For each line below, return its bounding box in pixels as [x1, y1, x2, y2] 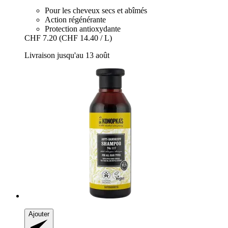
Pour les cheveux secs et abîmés [45, 6, 147, 15]
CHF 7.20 [24, 34, 57, 43]
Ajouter [28, 210, 49, 218]
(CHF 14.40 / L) [59, 34, 112, 43]
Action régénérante [45, 15, 106, 24]
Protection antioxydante [45, 24, 121, 34]
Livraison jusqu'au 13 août [24, 51, 109, 60]
